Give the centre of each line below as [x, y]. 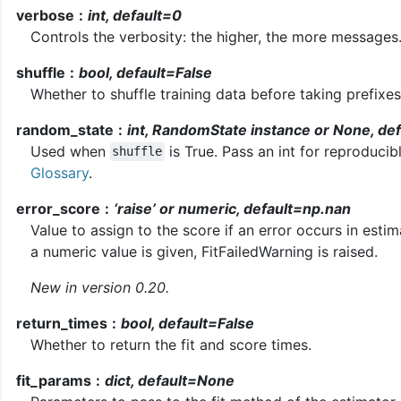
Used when [70, 151]
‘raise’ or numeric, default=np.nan [232, 208]
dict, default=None [169, 380]
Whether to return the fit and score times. [171, 344]
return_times [62, 323]
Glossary [60, 172]
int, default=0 [134, 15]
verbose [45, 15]
